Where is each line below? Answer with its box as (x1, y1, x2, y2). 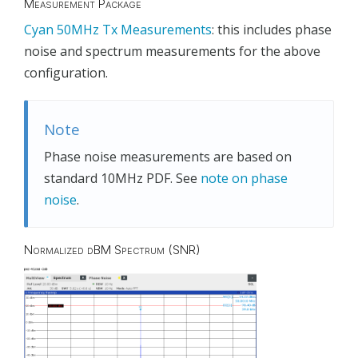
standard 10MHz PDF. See (44, 169, 201, 187)
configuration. (24, 63, 108, 82)
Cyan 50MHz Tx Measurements (24, 20, 212, 38)
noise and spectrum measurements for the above (24, 42, 320, 60)
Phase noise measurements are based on (44, 147, 292, 165)
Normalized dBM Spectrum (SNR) (24, 241, 201, 257)
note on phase (201, 169, 288, 187)
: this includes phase (212, 20, 332, 38)
